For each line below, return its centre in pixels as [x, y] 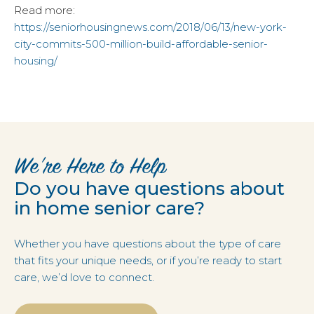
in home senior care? [109, 208]
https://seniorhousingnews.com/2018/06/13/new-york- [150, 27]
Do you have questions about [149, 188]
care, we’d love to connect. [84, 277]
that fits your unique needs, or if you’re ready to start [148, 260]
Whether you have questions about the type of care [148, 243]
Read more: [45, 10]
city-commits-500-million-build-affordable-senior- [141, 43]
